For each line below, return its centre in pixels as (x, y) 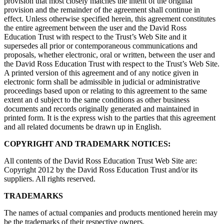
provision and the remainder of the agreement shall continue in (102, 9)
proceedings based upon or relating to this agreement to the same (105, 90)
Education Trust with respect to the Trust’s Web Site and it (95, 36)
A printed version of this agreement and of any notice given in (101, 72)
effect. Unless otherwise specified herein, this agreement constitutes (110, 18)
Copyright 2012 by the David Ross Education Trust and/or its (101, 169)
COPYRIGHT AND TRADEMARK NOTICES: (87, 143)
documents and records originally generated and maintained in (101, 108)
